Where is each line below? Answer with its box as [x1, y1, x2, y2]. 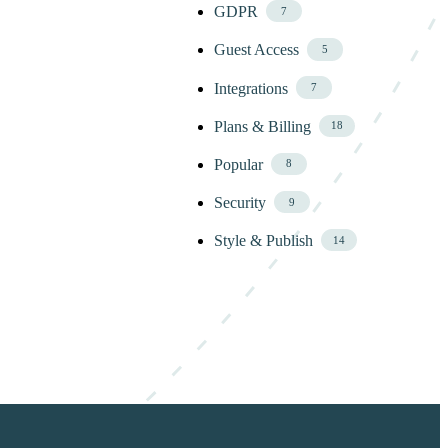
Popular [214, 156, 264, 173]
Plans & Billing [214, 117, 312, 135]
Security [214, 194, 267, 212]
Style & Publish [214, 232, 314, 250]
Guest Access [214, 41, 300, 59]
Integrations [214, 79, 289, 97]
